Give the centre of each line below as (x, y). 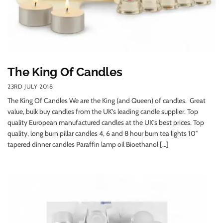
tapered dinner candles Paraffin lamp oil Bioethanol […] (88, 145)
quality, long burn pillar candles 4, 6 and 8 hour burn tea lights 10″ (103, 134)
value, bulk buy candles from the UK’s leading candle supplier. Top (103, 112)
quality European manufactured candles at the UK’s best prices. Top (106, 123)
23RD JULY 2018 (30, 87)
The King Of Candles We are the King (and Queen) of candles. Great (107, 101)
